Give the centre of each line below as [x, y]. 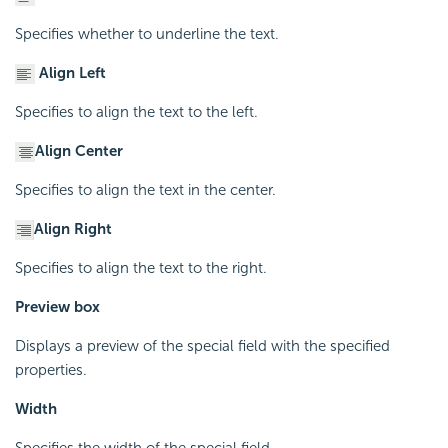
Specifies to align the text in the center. [145, 189]
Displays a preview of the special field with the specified [202, 345]
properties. [51, 369]
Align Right [73, 228]
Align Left [70, 72]
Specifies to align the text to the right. [141, 267]
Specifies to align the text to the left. [136, 111]
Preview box [57, 306]
